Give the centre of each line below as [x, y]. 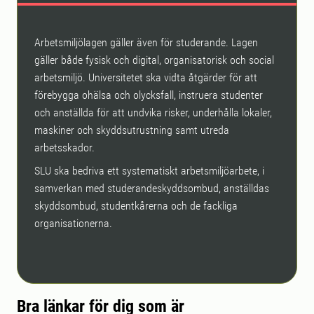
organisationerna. [73, 223]
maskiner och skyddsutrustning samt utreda [132, 130]
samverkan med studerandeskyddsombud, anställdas [152, 188]
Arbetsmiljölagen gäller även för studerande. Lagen [146, 42]
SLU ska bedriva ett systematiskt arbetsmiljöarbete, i [149, 171]
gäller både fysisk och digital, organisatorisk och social [154, 60]
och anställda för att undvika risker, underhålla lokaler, [153, 112]
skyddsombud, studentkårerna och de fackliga [136, 206]
